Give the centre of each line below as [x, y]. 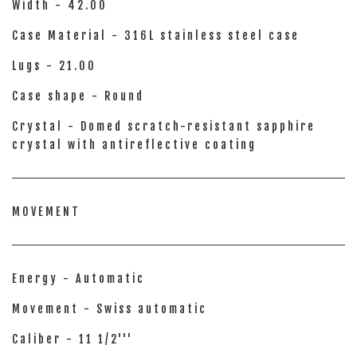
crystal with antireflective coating [134, 145]
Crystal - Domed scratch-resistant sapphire [164, 126]
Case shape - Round [78, 96]
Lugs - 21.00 [54, 66]
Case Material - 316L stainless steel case [156, 35]
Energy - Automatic [78, 279]
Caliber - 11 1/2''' [73, 339]
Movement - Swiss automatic [110, 309]
